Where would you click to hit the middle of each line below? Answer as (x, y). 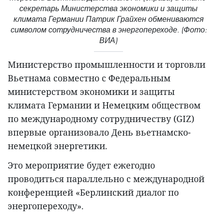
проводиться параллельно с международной (106, 178)
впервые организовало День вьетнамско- (99, 132)
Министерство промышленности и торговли (107, 64)
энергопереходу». (46, 206)
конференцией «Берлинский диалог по (93, 192)
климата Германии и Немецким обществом (104, 105)
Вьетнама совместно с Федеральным (89, 78)
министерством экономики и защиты (91, 91)
